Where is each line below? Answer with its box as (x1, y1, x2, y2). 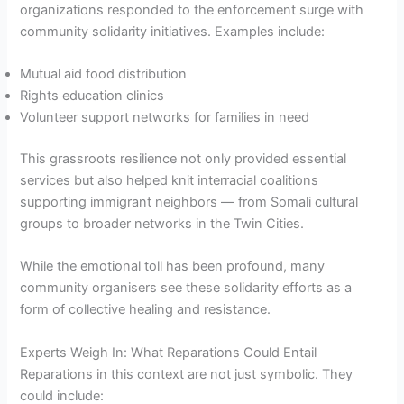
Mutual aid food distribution (20, 66, 188, 83)
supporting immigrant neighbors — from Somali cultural (20, 194, 359, 211)
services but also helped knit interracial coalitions (20, 172, 319, 189)
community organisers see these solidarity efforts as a (20, 280, 353, 297)
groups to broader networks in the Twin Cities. (20, 216, 305, 233)
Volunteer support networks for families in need (20, 109, 310, 126)
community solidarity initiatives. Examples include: (20, 23, 326, 40)
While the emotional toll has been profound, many (20, 258, 326, 275)
